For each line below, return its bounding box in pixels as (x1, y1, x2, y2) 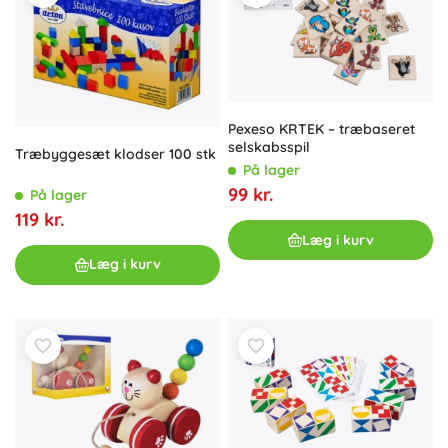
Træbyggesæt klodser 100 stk (15, 144, 216, 163)
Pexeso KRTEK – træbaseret (228, 120, 415, 139)
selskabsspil (228, 138, 310, 157)
